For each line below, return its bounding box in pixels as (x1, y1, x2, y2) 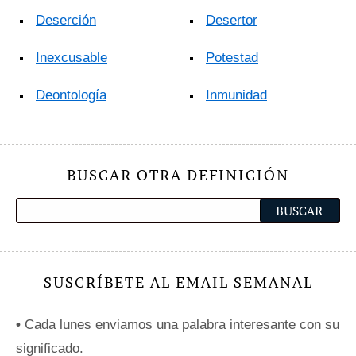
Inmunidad (206, 87, 267, 103)
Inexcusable (36, 50, 107, 66)
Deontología (36, 87, 106, 103)
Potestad (206, 50, 258, 66)
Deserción (36, 13, 96, 29)
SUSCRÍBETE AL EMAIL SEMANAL (43, 273, 313, 292)
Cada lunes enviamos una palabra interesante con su (21, 317, 339, 333)
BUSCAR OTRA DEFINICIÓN (67, 166, 289, 185)
